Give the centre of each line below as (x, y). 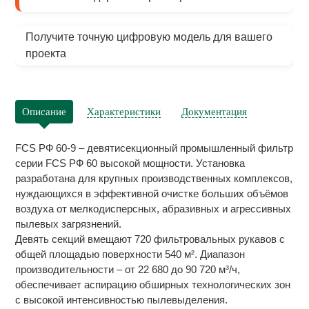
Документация (215, 112)
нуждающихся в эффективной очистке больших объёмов (152, 193)
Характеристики (124, 112)
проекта (46, 53)
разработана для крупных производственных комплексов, (154, 178)
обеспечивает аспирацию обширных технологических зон (153, 285)
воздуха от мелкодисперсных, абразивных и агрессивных (153, 209)
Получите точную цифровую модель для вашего (149, 37)
